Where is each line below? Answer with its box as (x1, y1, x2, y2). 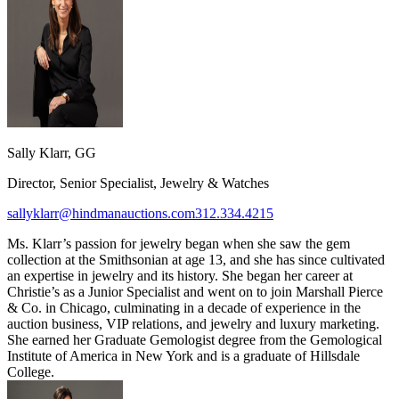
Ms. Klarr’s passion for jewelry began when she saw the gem (7, 236, 350, 252)
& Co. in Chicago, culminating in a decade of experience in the (7, 300, 361, 316)
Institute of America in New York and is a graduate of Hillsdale (7, 348, 360, 364)
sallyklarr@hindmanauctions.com (7, 206, 195, 222)
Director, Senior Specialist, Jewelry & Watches (7, 175, 269, 191)
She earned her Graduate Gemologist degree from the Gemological (7, 332, 382, 348)
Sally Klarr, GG (7, 145, 96, 161)
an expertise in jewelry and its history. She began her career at (7, 268, 353, 284)
